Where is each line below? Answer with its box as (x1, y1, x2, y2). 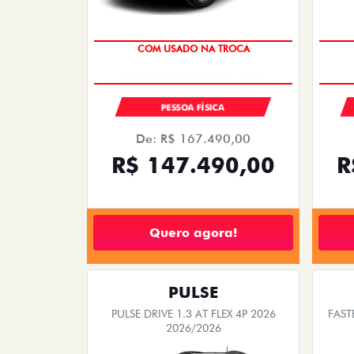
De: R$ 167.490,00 (136, 131, 250, 147)
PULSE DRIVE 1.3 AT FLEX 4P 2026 (111, 307, 276, 321)
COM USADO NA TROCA (137, 43, 250, 55)
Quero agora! (149, 224, 237, 240)
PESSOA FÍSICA (161, 102, 225, 114)
